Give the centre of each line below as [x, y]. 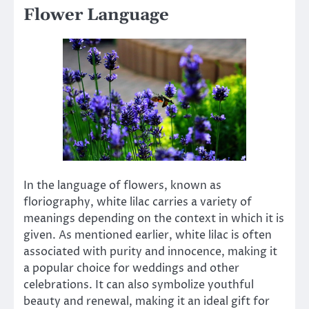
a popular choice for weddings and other [131, 269]
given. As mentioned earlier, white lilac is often [148, 236]
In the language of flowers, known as [122, 186]
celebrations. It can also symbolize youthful [139, 285]
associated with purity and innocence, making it [150, 252]
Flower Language [96, 15]
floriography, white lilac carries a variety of [138, 202]
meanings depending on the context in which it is [154, 219]
